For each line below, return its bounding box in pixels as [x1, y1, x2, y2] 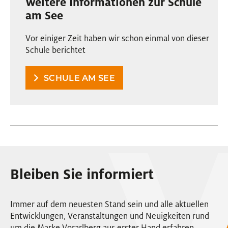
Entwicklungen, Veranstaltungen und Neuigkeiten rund [10, 210, 209, 221]
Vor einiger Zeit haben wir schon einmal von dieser [25, 33, 209, 44]
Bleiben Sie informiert [10, 165, 154, 183]
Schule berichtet [25, 44, 85, 55]
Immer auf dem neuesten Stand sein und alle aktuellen [10, 198, 209, 210]
